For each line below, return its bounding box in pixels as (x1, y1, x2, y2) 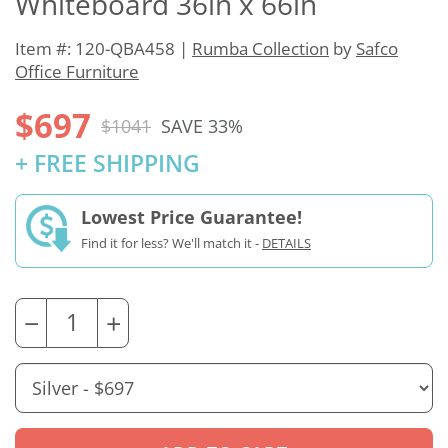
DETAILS (262, 234, 311, 253)
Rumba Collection (192, 37, 329, 61)
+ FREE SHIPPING (15, 148, 200, 180)
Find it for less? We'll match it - (81, 234, 262, 253)
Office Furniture (15, 60, 139, 84)
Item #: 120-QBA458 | (15, 37, 192, 61)
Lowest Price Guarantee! (81, 205, 302, 230)
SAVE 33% (161, 113, 243, 138)
